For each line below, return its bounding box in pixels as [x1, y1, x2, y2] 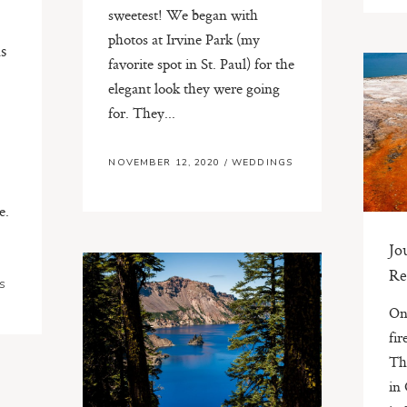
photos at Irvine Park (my [108, 28, 261, 49]
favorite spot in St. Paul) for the [108, 53, 295, 74]
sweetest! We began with [108, 4, 259, 25]
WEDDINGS [232, 156, 293, 170]
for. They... [108, 102, 176, 123]
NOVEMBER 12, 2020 [108, 156, 224, 170]
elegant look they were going [108, 77, 281, 98]
